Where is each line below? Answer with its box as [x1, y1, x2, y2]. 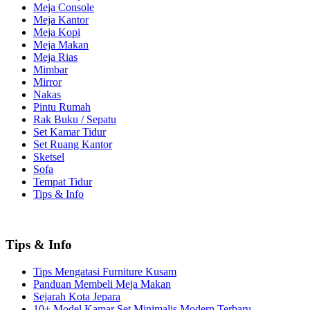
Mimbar [33, 64, 68, 76]
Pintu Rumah [33, 101, 91, 113]
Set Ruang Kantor [33, 138, 112, 151]
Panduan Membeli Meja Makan [33, 277, 171, 290]
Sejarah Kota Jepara [33, 290, 120, 302]
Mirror [33, 76, 62, 89]
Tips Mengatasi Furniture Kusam [33, 265, 176, 277]
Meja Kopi [33, 26, 80, 39]
